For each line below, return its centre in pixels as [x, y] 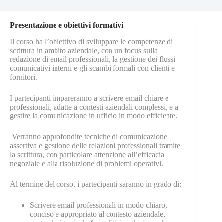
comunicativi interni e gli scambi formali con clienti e [92, 68]
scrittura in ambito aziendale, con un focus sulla [84, 50]
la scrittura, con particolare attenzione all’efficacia [87, 154]
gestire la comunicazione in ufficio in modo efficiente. [94, 115]
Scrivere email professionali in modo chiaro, [98, 205]
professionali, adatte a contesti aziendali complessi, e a [94, 107]
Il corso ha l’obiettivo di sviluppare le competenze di [91, 41]
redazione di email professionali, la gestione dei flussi [93, 59]
